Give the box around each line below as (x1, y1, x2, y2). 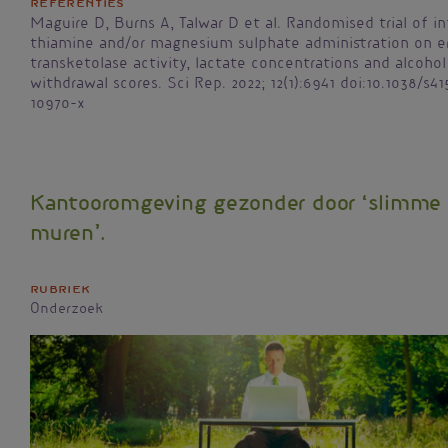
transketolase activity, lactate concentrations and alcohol (30, 58, 446, 73)
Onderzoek (30, 303, 104, 318)
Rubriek (30, 283, 91, 298)
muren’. (30, 225, 105, 246)
